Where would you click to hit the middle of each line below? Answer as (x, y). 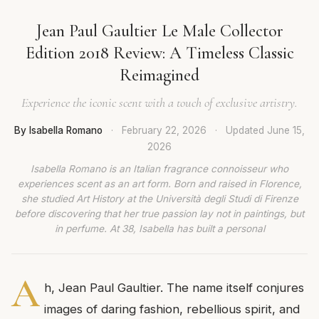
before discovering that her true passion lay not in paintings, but (159, 214)
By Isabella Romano (58, 130)
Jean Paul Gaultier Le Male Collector (159, 31)
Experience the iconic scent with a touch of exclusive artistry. (159, 102)
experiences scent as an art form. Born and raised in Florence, (159, 184)
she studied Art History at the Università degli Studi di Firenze (159, 199)
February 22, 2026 (164, 130)
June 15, (286, 130)
